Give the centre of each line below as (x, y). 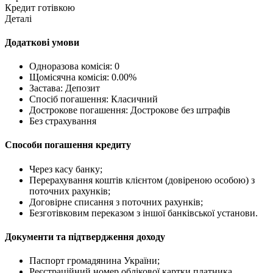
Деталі (18, 18)
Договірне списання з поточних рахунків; (116, 202)
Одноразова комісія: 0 (74, 66)
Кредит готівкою (40, 7)
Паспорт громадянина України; (94, 261)
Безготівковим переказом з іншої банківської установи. (144, 213)
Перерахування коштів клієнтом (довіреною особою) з (142, 180)
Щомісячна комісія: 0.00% (83, 77)
